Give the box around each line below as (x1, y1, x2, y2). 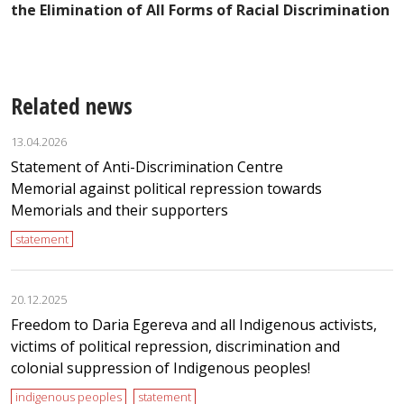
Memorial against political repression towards (11, 179, 322, 199)
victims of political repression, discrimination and (11, 336, 340, 357)
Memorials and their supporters (11, 200, 228, 221)
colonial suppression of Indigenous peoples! (11, 358, 310, 379)
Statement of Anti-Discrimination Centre (11, 157, 283, 178)
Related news (11, 89, 133, 121)
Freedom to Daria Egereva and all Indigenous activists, (11, 315, 377, 335)
